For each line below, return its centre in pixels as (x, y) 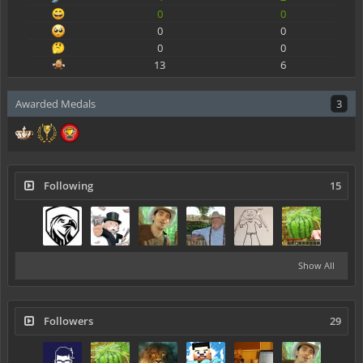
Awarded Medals (56, 103)
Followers (68, 320)
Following (68, 185)
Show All (316, 265)
